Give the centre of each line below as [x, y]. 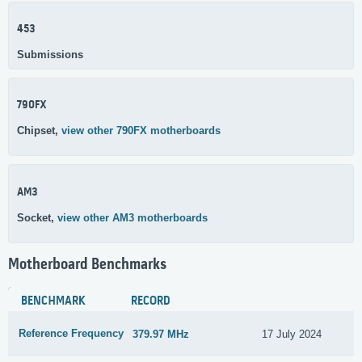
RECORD [151, 302]
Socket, [37, 217]
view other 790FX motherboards [141, 131]
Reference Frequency [71, 334]
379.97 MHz [161, 334]
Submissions [50, 54]
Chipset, [39, 131]
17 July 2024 [292, 334]
